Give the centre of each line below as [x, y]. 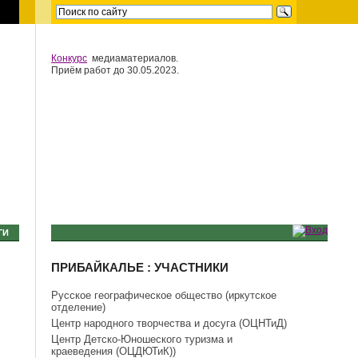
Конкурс [70, 58]
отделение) [79, 307]
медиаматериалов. [133, 58]
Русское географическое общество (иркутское [164, 295]
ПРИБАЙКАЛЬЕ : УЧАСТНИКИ [140, 267]
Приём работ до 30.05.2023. [115, 70]
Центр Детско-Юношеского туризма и [142, 339]
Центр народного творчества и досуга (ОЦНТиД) [169, 323]
